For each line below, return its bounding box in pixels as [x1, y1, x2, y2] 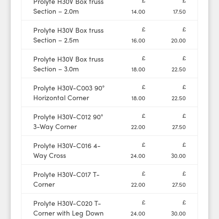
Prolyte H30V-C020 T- [33, 198, 101, 208]
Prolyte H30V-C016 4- [33, 140, 101, 151]
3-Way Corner [33, 121, 77, 131]
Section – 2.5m [33, 35, 79, 45]
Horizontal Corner [33, 92, 89, 103]
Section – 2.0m [33, 6, 79, 16]
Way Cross [33, 150, 66, 160]
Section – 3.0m [33, 64, 79, 74]
